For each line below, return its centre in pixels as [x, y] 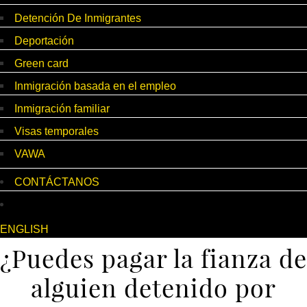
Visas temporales [57, 132]
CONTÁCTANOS [57, 182]
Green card [41, 64]
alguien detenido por [153, 287]
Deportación [44, 41]
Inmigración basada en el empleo [95, 86]
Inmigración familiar [62, 109]
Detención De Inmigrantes [78, 19]
